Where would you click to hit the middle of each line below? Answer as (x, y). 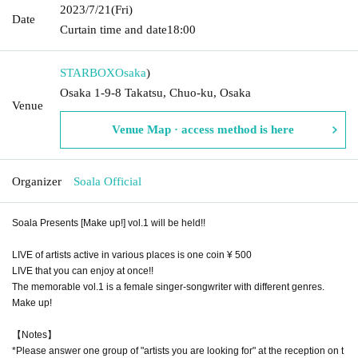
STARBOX (88, 72)
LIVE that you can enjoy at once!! (83, 270)
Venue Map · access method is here (203, 129)
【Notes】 (34, 334)
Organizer (37, 181)
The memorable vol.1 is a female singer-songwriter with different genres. (168, 286)
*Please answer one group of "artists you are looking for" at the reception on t (178, 350)
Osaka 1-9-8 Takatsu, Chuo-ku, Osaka (155, 92)
